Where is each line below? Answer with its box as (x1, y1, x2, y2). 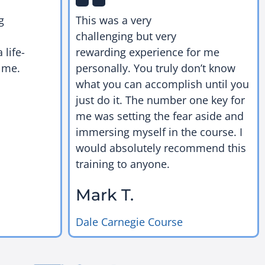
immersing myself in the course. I (75, 125, 243, 140)
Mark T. (75, 185, 134, 205)
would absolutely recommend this (75, 141, 246, 156)
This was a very (75, 13, 151, 28)
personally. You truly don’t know (75, 61, 235, 76)
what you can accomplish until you (75, 77, 249, 92)
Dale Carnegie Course (75, 214, 183, 229)
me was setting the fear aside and (75, 109, 244, 124)
